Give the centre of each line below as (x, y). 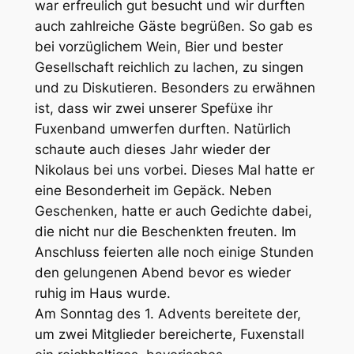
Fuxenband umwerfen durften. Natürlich (162, 129)
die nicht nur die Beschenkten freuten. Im (165, 232)
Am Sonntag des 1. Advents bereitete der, (168, 314)
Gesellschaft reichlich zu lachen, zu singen (169, 68)
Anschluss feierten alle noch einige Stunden (174, 252)
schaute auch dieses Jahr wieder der (152, 150)
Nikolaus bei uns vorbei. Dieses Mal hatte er (174, 170)
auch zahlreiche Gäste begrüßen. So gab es (173, 26)
